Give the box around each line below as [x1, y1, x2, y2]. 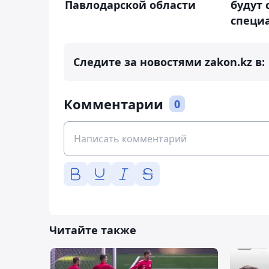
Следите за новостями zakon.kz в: [73, 55, 265, 70]
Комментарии [64, 95, 163, 113]
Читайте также [49, 223, 136, 238]
